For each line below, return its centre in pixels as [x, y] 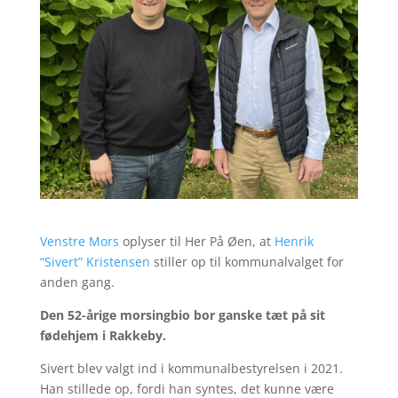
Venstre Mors [79, 242]
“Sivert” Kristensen [95, 262]
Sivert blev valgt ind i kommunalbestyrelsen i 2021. [191, 369]
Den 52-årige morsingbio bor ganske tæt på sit [182, 315]
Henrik [294, 242]
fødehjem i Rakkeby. [104, 336]
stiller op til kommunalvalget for [247, 262]
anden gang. [77, 283]
